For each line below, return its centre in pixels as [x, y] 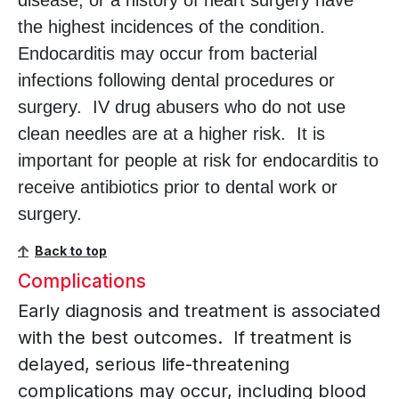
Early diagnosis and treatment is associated [199, 311]
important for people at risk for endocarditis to [198, 161]
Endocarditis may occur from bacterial [167, 54]
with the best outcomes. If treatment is [185, 338]
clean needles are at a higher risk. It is [171, 134]
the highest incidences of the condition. [174, 27]
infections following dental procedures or [176, 81]
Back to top [71, 251]
